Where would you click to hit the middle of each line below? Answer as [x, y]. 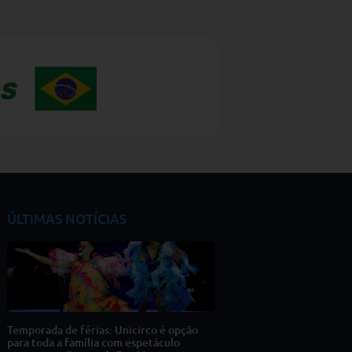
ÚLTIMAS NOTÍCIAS [67, 218]
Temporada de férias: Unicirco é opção [103, 329]
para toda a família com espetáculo [93, 342]
